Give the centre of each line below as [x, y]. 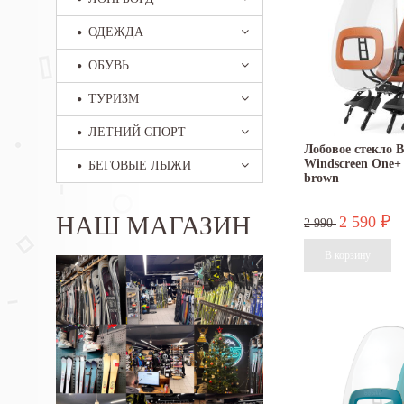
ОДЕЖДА [116, 32]
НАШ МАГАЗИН [153, 225]
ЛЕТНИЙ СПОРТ [137, 132]
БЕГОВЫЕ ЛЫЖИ [140, 165]
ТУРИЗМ [114, 99]
